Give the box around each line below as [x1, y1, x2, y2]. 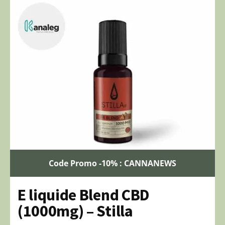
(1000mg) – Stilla [18, 200, 133, 221]
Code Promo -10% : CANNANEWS [49, 157, 176, 169]
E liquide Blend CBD [18, 184, 150, 205]
